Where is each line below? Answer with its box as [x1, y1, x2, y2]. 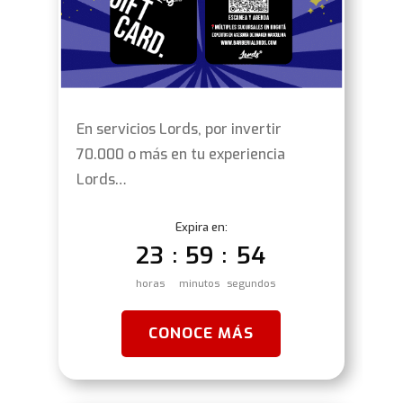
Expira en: [175, 219, 228, 236]
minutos [179, 277, 220, 291]
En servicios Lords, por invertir [76, 120, 282, 139]
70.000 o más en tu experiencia [76, 145, 285, 165]
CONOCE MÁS [148, 323, 255, 345]
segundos [226, 277, 275, 291]
